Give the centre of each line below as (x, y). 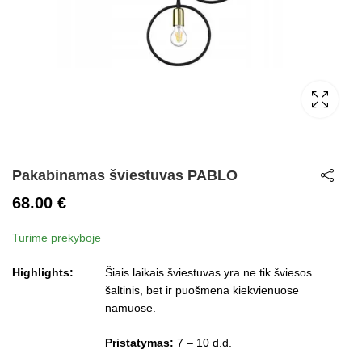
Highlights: (43, 272)
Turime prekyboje (57, 237)
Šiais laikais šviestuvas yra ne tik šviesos (208, 272)
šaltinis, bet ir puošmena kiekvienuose (202, 290)
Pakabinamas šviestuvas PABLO (125, 175)
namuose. (130, 307)
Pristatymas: (139, 342)
